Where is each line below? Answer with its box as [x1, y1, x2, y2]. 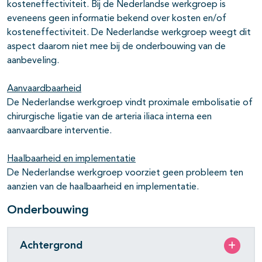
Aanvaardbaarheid [7, 84, 81, 94]
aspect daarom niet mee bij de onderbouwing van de [7, 42, 226, 52]
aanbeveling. [7, 56, 59, 66]
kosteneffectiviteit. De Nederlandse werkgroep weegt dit [7, 28, 251, 38]
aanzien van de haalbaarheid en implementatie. [7, 182, 199, 192]
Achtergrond [20, 240, 82, 251]
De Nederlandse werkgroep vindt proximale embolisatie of [7, 98, 253, 108]
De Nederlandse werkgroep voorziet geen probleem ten [7, 168, 243, 178]
